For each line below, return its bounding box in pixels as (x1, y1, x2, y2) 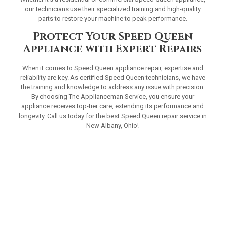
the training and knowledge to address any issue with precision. (20, 83, 205, 91)
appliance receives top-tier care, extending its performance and (21, 102, 204, 110)
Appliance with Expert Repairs (23, 42, 202, 57)
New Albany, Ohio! (86, 122, 139, 130)
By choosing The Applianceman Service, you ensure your (31, 93, 194, 101)
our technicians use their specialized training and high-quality (24, 5, 201, 13)
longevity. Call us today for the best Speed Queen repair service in (18, 112, 207, 120)
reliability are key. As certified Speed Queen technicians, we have (20, 74, 205, 82)
